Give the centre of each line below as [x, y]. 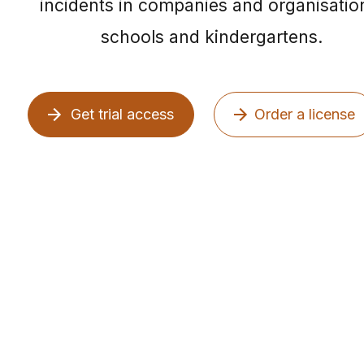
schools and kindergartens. [211, 37]
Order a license [305, 114]
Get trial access [122, 114]
